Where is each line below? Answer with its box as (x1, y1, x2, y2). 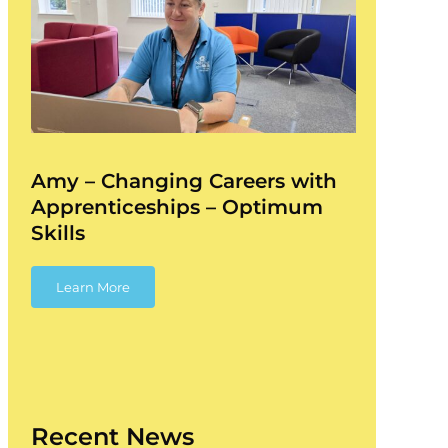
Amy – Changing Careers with (30, 168, 337, 193)
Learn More (55, 278, 130, 295)
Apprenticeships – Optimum (30, 194, 323, 219)
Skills (30, 220, 85, 245)
